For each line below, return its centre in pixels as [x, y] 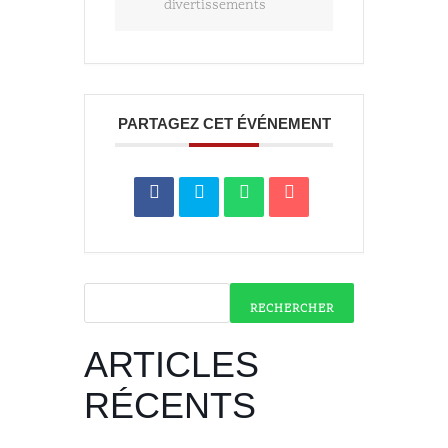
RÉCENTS [170, 405]
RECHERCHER [292, 308]
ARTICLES [171, 364]
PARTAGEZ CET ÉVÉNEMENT [224, 123]
